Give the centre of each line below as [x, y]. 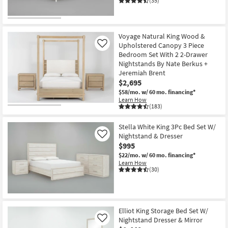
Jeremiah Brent [142, 73]
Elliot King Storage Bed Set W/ [163, 211]
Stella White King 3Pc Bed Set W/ [167, 126]
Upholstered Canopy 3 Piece [161, 45]
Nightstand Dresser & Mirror [161, 220]
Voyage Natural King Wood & [162, 36]
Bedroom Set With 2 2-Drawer [163, 54]
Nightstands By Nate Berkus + [163, 63]
